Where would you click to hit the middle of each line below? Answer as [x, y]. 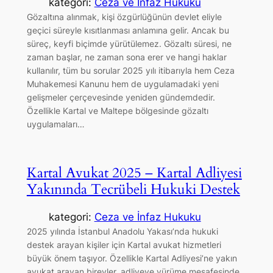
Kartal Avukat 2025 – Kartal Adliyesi [134, 172]
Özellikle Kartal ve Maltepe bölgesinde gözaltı [117, 110]
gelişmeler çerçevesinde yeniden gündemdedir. [121, 97]
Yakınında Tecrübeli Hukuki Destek [133, 189]
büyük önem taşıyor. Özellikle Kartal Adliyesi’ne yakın [132, 258]
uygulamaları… [55, 124]
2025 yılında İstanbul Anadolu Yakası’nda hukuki [122, 231]
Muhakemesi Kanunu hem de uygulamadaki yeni [122, 83]
